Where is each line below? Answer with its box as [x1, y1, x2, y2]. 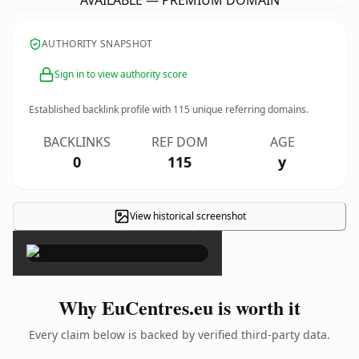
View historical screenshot [129, 209, 246, 223]
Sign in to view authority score [54, 67, 188, 81]
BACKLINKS [43, 133, 111, 151]
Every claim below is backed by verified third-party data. [29, 327, 330, 342]
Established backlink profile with [29, 103, 173, 116]
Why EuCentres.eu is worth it [58, 293, 301, 321]
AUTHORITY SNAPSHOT [42, 37, 153, 50]
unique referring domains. [190, 103, 309, 116]
